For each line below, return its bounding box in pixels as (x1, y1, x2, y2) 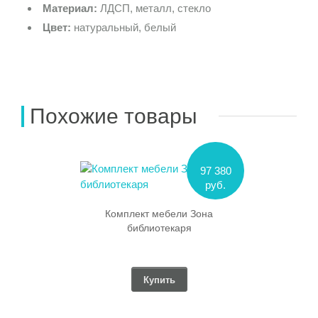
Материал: (43, 2, 97, 15)
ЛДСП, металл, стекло (97, 2, 211, 15)
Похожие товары (30, 104, 197, 128)
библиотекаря (126, 222, 192, 234)
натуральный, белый (71, 21, 176, 34)
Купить (143, 275, 175, 286)
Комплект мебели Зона (105, 208, 213, 220)
